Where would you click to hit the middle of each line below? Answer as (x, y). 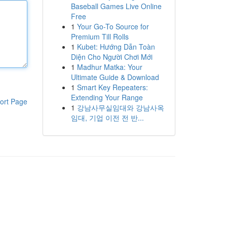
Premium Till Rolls (100, 36)
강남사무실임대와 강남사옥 (120, 107)
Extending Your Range (107, 97)
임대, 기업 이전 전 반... (107, 118)
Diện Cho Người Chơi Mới (111, 57)
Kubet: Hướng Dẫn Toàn (116, 47)
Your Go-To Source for (113, 26)
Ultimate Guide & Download (115, 77)
